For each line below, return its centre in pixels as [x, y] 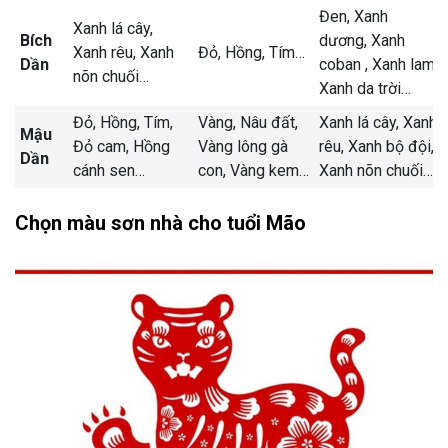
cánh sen [104, 171]
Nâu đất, [269, 123]
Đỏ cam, [103, 147]
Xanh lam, [405, 65]
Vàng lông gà [243, 147]
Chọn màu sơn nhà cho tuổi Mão [160, 223]
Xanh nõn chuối [371, 171]
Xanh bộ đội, [391, 147]
